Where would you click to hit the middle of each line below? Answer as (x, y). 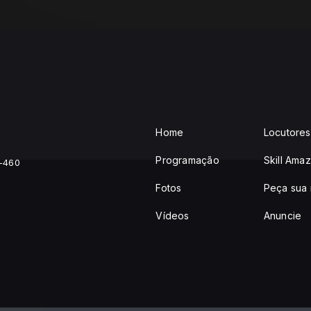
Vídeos (173, 216)
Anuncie (283, 216)
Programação (187, 160)
